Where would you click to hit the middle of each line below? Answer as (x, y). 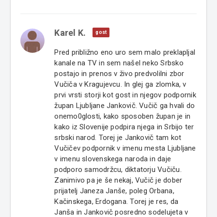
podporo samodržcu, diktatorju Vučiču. (118, 170)
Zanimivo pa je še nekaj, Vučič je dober (118, 180)
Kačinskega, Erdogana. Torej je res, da (116, 202)
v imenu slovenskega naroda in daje (113, 159)
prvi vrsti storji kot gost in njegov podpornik (125, 95)
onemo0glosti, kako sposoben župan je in (123, 116)
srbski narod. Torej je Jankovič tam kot (118, 138)
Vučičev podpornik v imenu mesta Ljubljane (125, 148)
